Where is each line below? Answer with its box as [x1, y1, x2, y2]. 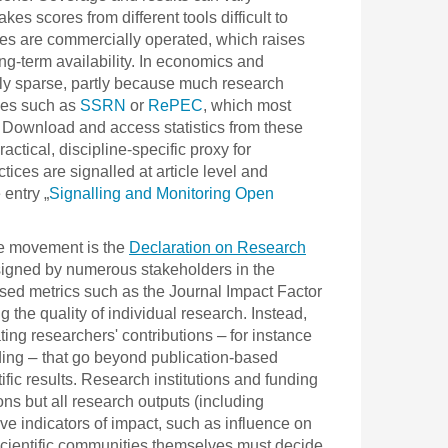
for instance [226, 326, 312, 344]
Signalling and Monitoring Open [49, 184, 274, 202]
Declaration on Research [129, 238, 306, 256]
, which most [203, 96, 291, 114]
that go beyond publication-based [42, 348, 278, 366]
